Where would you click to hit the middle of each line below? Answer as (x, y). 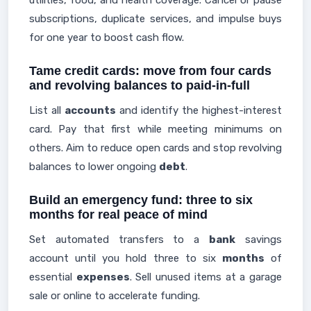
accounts (90, 110)
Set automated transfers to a (119, 239)
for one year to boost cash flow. (107, 37)
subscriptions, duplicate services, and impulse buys (155, 19)
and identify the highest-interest (199, 110)
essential (53, 277)
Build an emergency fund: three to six (141, 200)
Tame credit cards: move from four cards (150, 71)
